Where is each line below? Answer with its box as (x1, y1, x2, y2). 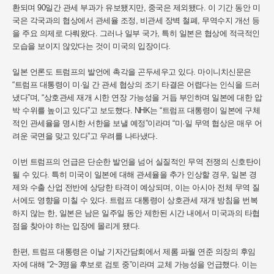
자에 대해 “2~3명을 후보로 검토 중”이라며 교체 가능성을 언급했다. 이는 (12, 260, 257, 269)
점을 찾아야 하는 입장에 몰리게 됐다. (12, 221, 140, 231)
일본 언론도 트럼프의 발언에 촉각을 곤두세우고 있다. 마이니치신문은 (12, 67, 251, 76)
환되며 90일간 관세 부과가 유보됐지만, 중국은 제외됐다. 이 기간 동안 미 (12, 3, 260, 12)
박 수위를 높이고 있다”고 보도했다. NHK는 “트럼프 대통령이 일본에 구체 (12, 106, 260, 115)
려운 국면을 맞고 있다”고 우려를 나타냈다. (12, 131, 157, 141)
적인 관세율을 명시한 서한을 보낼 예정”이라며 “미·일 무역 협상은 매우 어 (12, 119, 262, 128)
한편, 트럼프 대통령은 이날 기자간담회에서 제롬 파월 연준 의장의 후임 (12, 247, 256, 256)
